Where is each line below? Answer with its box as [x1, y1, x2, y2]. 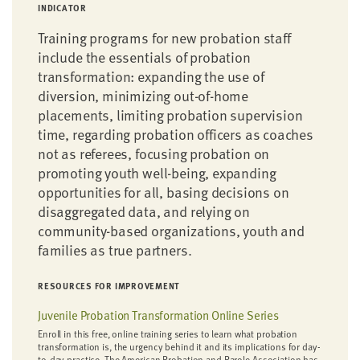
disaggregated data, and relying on [38, 200, 250, 222]
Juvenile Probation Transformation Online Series [38, 306, 279, 324]
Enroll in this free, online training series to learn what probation [38, 326, 297, 341]
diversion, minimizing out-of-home [38, 84, 249, 106]
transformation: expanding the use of [38, 65, 264, 87]
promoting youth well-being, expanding [38, 162, 276, 183]
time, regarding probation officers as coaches [38, 123, 313, 145]
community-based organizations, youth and [38, 219, 305, 241]
